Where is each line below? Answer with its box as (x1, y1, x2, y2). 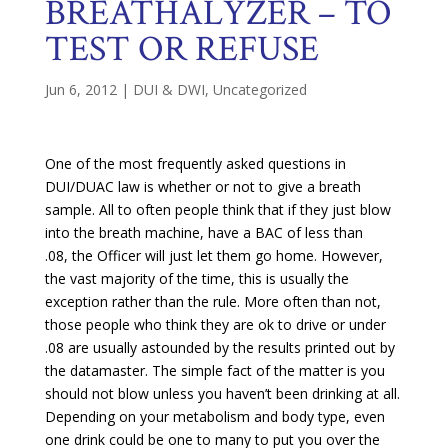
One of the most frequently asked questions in (44, 153, 346, 173)
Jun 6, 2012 (44, 79, 117, 99)
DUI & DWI (132, 79, 205, 99)
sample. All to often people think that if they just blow (44, 199, 391, 219)
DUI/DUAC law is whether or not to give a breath (44, 176, 361, 196)
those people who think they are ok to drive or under (44, 314, 386, 334)
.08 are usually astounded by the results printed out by (44, 337, 395, 357)
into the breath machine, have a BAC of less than (44, 222, 363, 242)
